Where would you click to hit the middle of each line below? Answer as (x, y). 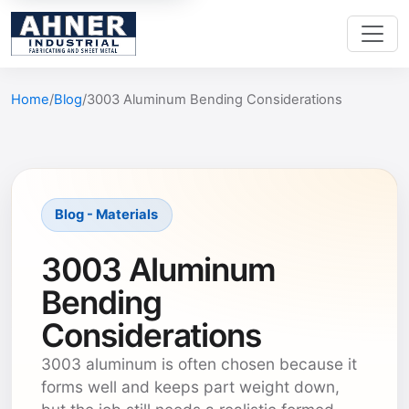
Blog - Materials (107, 215)
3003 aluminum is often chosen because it (199, 363)
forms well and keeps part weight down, (190, 386)
